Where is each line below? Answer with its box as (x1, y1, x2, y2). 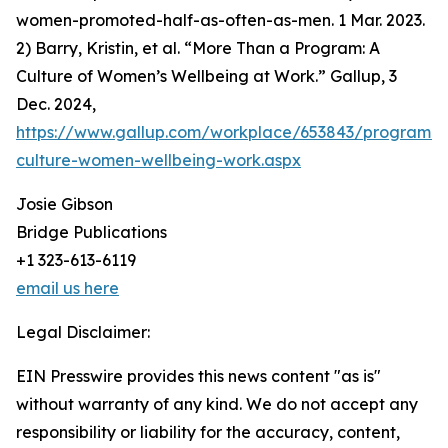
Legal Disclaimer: (16, 322, 150, 343)
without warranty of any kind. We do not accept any (16, 394, 418, 415)
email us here (16, 278, 119, 299)
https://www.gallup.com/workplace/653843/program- (16, 122, 438, 143)
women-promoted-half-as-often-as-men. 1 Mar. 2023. (16, 10, 425, 31)
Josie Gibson (16, 194, 113, 215)
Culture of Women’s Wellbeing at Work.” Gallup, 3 (16, 66, 397, 87)
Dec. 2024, (16, 94, 96, 115)
